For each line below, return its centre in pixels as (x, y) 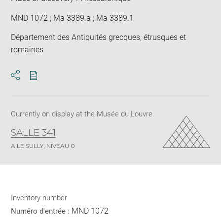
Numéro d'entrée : (41, 211)
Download (51, 84)
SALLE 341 (34, 132)
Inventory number (39, 198)
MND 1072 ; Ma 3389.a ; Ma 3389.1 (73, 18)
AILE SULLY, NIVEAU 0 (43, 146)
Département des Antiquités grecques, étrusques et (99, 37)
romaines (27, 50)
